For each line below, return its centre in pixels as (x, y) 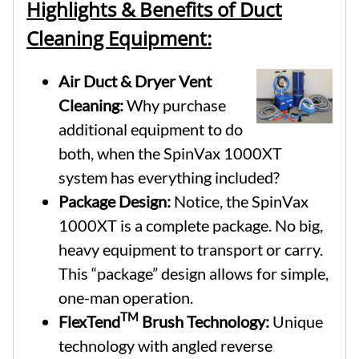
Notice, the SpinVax (240, 201)
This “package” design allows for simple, (194, 273)
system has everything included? (169, 177)
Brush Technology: (204, 321)
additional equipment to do (151, 129)
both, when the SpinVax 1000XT (170, 153)
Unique (296, 321)
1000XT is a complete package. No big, (191, 225)
